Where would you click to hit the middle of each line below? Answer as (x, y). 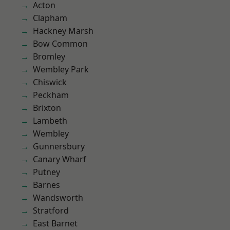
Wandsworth (58, 198)
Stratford (51, 210)
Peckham (51, 95)
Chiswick (50, 82)
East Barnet (55, 223)
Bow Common (60, 44)
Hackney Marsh (63, 31)
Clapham (50, 18)
